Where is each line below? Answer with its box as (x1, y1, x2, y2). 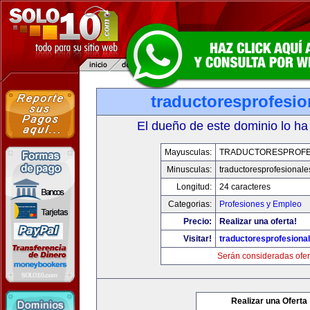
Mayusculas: (164, 147, 212, 157)
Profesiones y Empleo (219, 199, 302, 209)
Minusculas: (166, 165, 212, 174)
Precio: (183, 217, 212, 226)
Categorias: (167, 199, 212, 209)
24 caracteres (219, 182, 271, 192)
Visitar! (183, 234, 212, 244)
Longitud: (176, 182, 212, 192)
